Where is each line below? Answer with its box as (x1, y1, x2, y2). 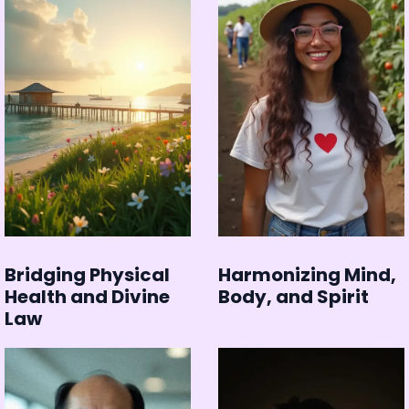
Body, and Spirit (218, 284, 369, 310)
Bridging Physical (5, 262, 170, 288)
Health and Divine (5, 284, 170, 310)
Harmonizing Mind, (218, 262, 396, 288)
